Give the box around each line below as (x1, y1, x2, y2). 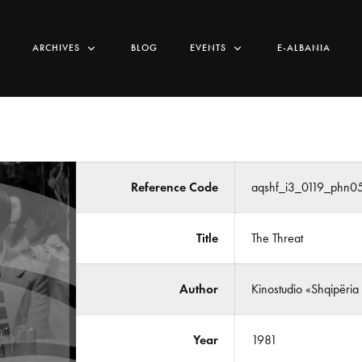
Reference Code (130, 179, 218, 195)
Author (179, 281, 218, 297)
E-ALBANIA (277, 42, 330, 53)
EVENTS (190, 42, 226, 53)
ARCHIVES (32, 42, 80, 53)
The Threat (250, 230, 303, 246)
